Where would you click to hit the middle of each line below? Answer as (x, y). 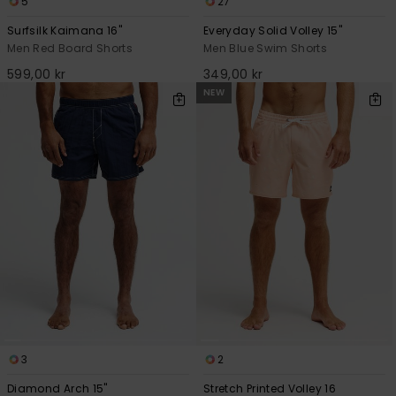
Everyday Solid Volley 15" (273, 30)
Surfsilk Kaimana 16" (65, 30)
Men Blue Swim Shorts (266, 48)
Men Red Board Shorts (70, 48)
